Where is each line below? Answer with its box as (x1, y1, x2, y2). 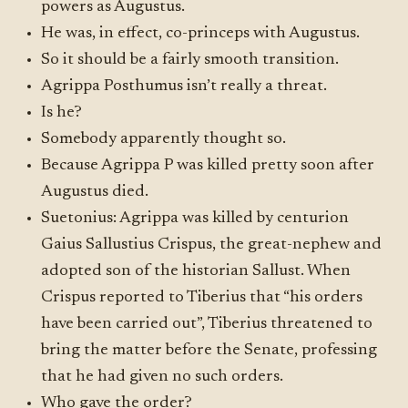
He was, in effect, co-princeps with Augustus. (41, 25, 361, 42)
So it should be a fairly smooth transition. (41, 52, 340, 68)
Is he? (41, 105, 83, 121)
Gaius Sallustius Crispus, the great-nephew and (41, 237, 382, 253)
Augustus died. (41, 184, 149, 200)
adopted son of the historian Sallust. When (41, 263, 352, 280)
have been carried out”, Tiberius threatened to (41, 316, 373, 332)
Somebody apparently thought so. (41, 131, 287, 148)
